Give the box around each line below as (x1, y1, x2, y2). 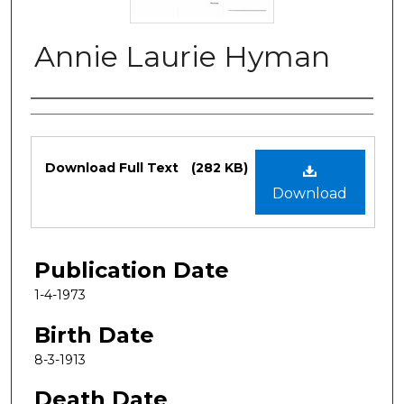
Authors (31, 104, 116, 131)
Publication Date (34, 256, 229, 283)
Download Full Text (45, 159, 182, 176)
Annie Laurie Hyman (34, 38, 330, 74)
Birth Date (34, 321, 154, 348)
